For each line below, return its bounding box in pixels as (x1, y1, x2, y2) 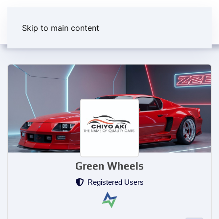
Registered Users (84, 178, 144, 186)
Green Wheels (75, 160, 144, 172)
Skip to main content (22, 23, 99, 33)
